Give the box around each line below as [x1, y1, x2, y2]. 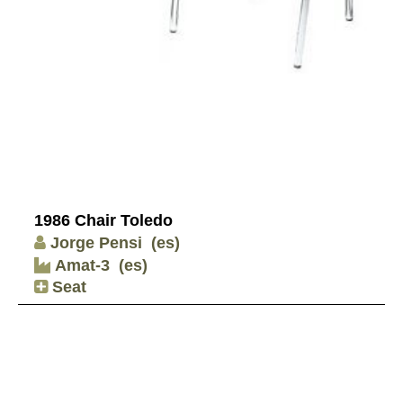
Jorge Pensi [50, 233, 142, 252]
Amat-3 [50, 255, 110, 274]
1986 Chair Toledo [34, 211, 173, 230]
